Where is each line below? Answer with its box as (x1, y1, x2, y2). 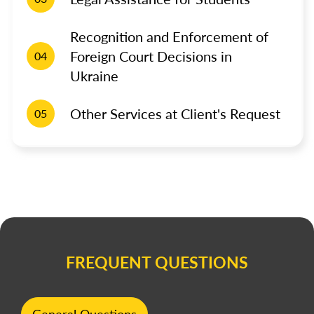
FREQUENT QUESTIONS (66, 252, 248, 272)
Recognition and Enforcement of (70, 28, 268, 45)
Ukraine (70, 67, 118, 84)
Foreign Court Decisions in (70, 48, 232, 64)
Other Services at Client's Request (70, 105, 280, 122)
